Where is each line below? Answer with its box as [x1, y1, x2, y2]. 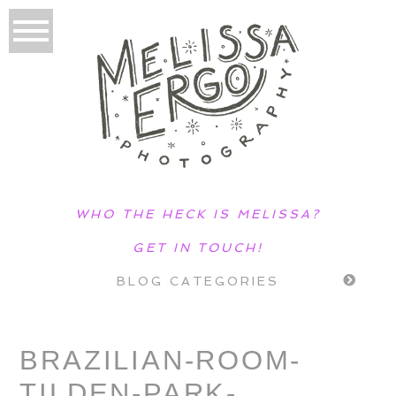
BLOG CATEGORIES [116, 273, 280, 288]
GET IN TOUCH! [132, 240, 264, 255]
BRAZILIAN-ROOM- [19, 345, 302, 377]
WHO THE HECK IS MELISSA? [75, 206, 321, 221]
